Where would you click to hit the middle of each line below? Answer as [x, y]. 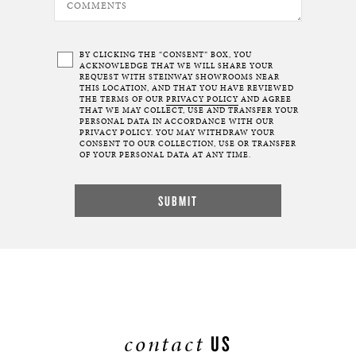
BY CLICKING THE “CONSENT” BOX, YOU [166, 55]
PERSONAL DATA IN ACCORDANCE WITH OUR [177, 122]
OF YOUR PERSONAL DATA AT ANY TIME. [165, 155]
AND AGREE [265, 99]
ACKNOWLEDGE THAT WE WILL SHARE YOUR [176, 66]
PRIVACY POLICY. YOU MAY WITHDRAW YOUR [177, 133]
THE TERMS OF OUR [123, 99]
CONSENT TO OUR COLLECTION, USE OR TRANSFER [188, 144]
